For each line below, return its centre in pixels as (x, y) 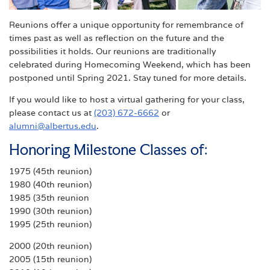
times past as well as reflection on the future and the (117, 38)
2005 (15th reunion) (50, 259)
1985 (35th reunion (49, 198)
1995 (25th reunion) (50, 224)
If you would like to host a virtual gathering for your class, (127, 99)
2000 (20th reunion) (50, 246)
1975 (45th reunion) (50, 171)
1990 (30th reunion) (50, 211)
